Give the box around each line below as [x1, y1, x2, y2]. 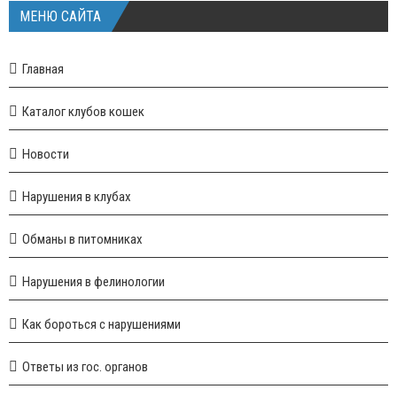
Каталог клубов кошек [22, 103, 144, 120]
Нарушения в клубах [22, 188, 131, 205]
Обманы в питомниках [22, 230, 143, 247]
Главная [22, 60, 64, 77]
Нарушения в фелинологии [22, 273, 165, 290]
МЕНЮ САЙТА [19, 7, 101, 25]
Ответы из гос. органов [22, 358, 148, 375]
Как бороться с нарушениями [22, 315, 181, 332]
